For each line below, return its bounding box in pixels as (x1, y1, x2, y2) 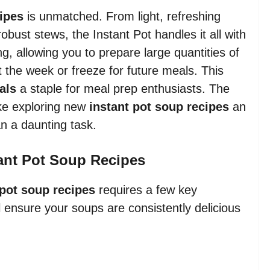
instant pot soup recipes (89, 99, 229, 113)
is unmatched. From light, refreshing (24, 9, 221, 23)
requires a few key (95, 183, 197, 196)
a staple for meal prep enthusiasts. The (16, 81, 230, 95)
